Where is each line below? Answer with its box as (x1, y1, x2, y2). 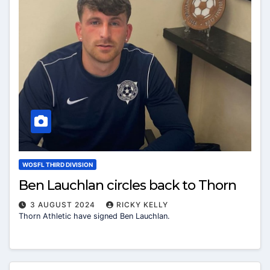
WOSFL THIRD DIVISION (22, 160, 93, 168)
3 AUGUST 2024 (30, 199, 98, 209)
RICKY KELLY (116, 199, 168, 209)
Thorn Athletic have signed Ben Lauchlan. (19, 211, 170, 221)
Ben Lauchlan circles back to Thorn (19, 177, 236, 193)
